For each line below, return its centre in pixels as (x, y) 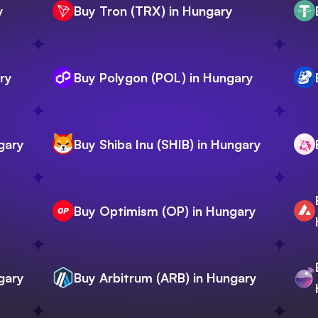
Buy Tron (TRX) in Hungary (153, 11)
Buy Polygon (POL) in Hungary (164, 78)
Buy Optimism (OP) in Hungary (165, 211)
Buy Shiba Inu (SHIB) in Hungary (168, 144)
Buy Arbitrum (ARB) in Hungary (165, 278)
